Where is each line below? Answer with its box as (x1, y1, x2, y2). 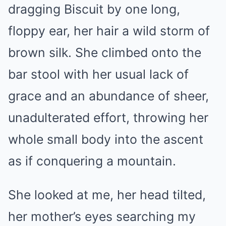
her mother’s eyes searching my (8, 209, 196, 224)
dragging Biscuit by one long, (8, 2, 180, 17)
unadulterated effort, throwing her (8, 110, 208, 125)
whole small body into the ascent (8, 132, 203, 147)
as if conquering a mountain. (8, 153, 176, 168)
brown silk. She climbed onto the (8, 45, 201, 60)
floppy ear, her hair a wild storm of (8, 23, 210, 38)
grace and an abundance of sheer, (8, 88, 209, 103)
